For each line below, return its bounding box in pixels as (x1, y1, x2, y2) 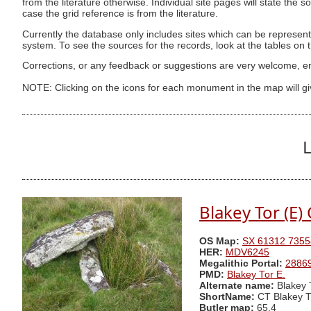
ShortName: (199, 292, 255, 303)
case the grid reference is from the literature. (22, 8, 218, 19)
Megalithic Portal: (199, 258, 283, 269)
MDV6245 (226, 247, 269, 258)
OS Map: (199, 236, 239, 247)
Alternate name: (199, 280, 277, 292)
